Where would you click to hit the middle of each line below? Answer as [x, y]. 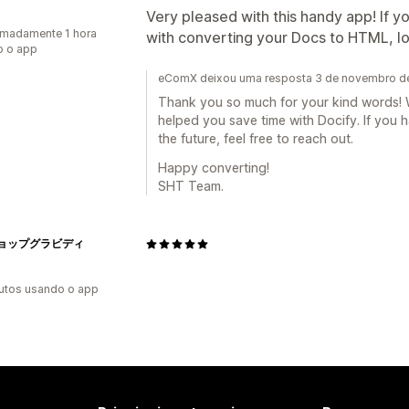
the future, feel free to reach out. [256, 138]
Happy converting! [214, 168]
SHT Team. [191, 186]
